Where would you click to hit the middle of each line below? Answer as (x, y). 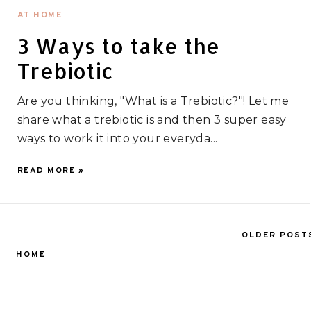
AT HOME (40, 15)
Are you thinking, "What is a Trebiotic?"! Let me (153, 101)
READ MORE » (51, 171)
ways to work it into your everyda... (117, 138)
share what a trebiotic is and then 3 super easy (152, 120)
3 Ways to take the (118, 46)
